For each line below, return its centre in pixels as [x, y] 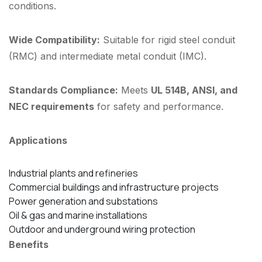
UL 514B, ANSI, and [194, 90]
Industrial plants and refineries [73, 173]
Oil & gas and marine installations [78, 215]
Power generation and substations [83, 201]
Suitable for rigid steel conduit [168, 39]
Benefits [29, 244]
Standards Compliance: [63, 90]
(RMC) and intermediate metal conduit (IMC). [108, 56]
